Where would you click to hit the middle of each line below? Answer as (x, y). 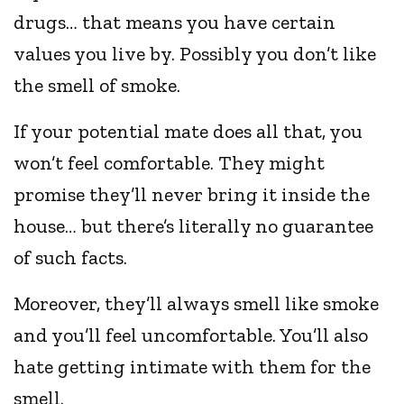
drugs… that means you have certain (175, 23)
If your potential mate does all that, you (188, 132)
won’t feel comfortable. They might (170, 163)
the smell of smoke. (97, 86)
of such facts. (71, 258)
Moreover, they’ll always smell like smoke (197, 304)
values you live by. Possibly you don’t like (195, 54)
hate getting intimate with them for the (193, 367)
